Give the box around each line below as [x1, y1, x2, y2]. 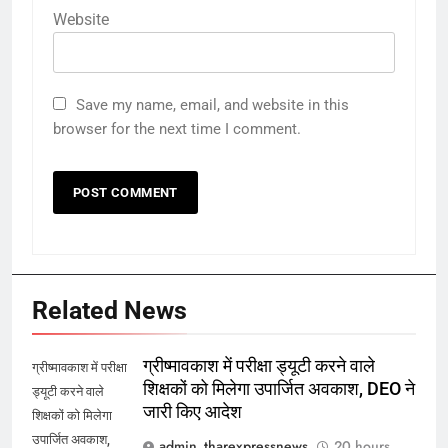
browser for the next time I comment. [53, 120, 301, 139]
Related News [32, 296, 187, 326]
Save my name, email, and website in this [76, 96, 349, 115]
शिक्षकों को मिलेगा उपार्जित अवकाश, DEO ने [143, 379, 415, 400]
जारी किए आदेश [143, 402, 242, 423]
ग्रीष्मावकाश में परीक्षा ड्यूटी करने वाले [143, 356, 375, 377]
